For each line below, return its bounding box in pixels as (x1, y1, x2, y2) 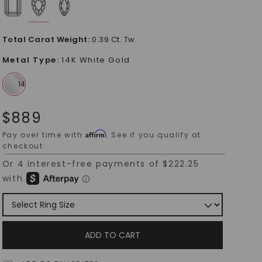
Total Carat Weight (2, 34, 88, 45)
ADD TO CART (85, 229, 141, 242)
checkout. (2, 141, 46, 151)
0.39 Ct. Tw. (92, 34, 137, 45)
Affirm (85, 129, 106, 138)
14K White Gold (61, 54, 130, 65)
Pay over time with (2, 130, 86, 140)
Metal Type (2, 54, 57, 65)
